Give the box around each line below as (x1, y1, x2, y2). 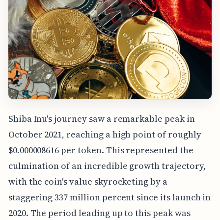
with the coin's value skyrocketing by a (8, 175, 167, 188)
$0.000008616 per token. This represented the (8, 144, 193, 157)
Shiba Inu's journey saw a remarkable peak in (8, 112, 195, 125)
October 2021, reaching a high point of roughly (8, 128, 201, 141)
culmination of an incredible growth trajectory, (8, 160, 206, 172)
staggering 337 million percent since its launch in (8, 191, 211, 204)
